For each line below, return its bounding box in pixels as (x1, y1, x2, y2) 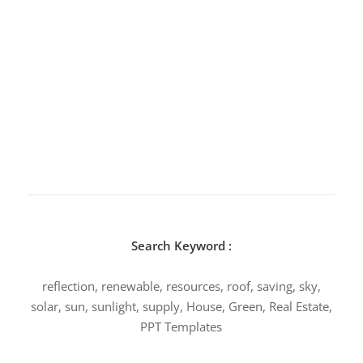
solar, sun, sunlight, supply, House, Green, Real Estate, (30, 298, 332, 314)
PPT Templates (140, 318, 223, 335)
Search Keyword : (130, 237, 232, 254)
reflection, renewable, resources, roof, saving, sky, (41, 278, 321, 294)
